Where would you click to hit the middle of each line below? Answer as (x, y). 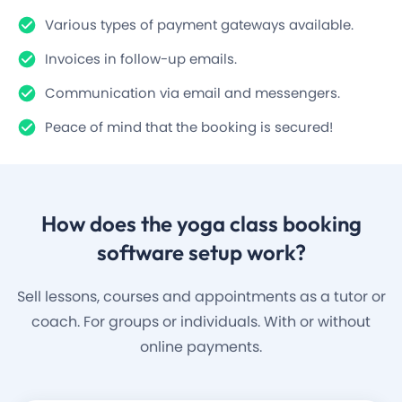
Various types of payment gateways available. (199, 25)
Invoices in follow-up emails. (141, 59)
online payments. (201, 347)
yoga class (227, 224)
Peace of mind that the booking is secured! (189, 127)
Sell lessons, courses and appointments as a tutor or (201, 297)
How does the (109, 224)
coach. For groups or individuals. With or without (201, 322)
